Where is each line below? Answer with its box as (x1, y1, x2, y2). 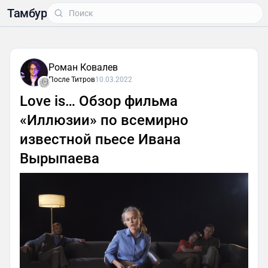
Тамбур (7, 6, 47, 20)
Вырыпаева (20, 150, 99, 167)
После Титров (48, 75, 95, 84)
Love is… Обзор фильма (20, 93, 178, 109)
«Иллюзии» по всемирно (20, 112, 188, 129)
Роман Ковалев (48, 62, 118, 73)
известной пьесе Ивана (20, 131, 181, 148)
